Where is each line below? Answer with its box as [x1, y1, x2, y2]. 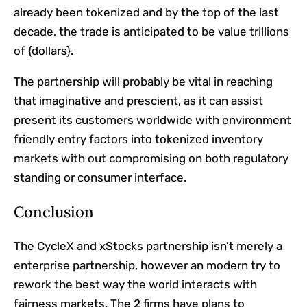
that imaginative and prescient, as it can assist [14, 94, 263, 108]
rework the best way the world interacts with [14, 278, 257, 292]
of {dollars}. [14, 44, 73, 58]
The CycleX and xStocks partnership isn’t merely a [14, 239, 282, 254]
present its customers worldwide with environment [14, 113, 291, 127]
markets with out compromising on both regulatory [14, 151, 288, 166]
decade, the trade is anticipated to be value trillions [14, 25, 289, 39]
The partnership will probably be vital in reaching [14, 75, 273, 89]
